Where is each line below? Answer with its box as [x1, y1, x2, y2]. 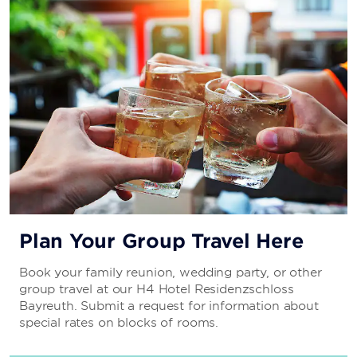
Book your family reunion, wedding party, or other [19, 265, 322, 280]
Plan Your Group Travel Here [19, 229, 304, 253]
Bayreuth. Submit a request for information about [19, 299, 319, 314]
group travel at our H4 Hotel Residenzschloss [19, 282, 294, 297]
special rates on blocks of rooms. [19, 316, 219, 331]
